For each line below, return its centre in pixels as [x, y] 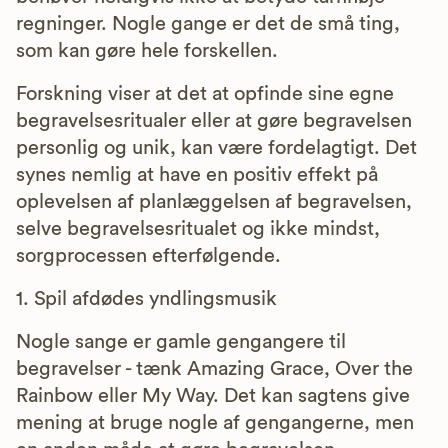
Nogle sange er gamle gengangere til [181, 341]
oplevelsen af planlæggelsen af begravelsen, [214, 201]
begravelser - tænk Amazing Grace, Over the [214, 368]
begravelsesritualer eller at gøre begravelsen [214, 120]
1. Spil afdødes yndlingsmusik [146, 298]
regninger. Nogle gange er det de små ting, [208, 23]
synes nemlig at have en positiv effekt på [197, 174]
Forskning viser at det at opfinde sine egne [205, 93]
